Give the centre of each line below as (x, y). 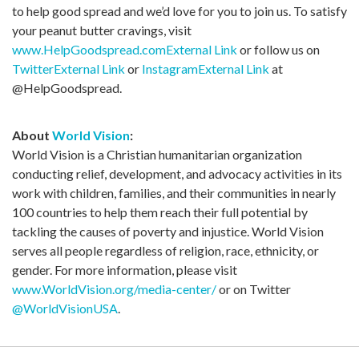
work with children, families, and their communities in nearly (174, 193)
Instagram (170, 69)
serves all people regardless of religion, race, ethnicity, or (165, 251)
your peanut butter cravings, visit (102, 30)
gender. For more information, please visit (125, 270)
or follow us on (278, 50)
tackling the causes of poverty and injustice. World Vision (168, 232)
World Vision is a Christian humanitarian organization (157, 155)
